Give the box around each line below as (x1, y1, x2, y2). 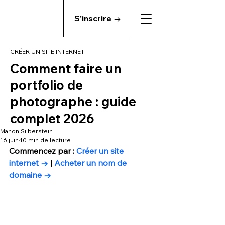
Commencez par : (9, 146, 76, 156)
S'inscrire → (74, 13, 121, 23)
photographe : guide (10, 93, 136, 110)
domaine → (9, 170, 51, 180)
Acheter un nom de (54, 158, 129, 168)
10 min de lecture (20, 136, 71, 144)
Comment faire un (10, 60, 122, 77)
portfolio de (10, 77, 83, 93)
